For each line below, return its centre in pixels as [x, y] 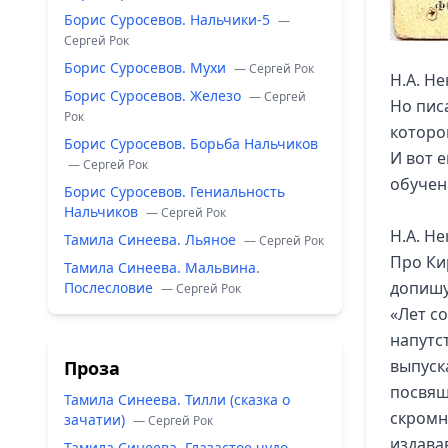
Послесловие [110, 287]
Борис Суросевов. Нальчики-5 [169, 19]
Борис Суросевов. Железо [154, 95]
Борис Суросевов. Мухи [147, 67]
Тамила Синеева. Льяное [152, 239]
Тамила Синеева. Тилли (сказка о [177, 399]
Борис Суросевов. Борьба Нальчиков [191, 143]
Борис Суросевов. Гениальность [174, 191]
